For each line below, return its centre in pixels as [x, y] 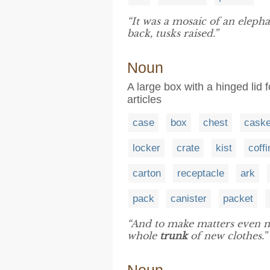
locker [146, 148]
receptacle [201, 173]
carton [147, 173]
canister [189, 199]
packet [238, 199]
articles [144, 99]
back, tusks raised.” [173, 33]
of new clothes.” [227, 236]
